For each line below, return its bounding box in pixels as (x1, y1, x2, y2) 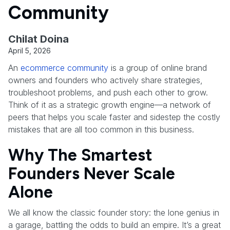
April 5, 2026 (8, 46, 51, 55)
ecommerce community (21, 62, 108, 73)
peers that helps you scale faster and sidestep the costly (8, 111, 220, 122)
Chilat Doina (8, 32, 69, 45)
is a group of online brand (108, 62, 207, 73)
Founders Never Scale (8, 163, 175, 183)
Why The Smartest (8, 145, 152, 165)
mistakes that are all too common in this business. (8, 124, 194, 135)
